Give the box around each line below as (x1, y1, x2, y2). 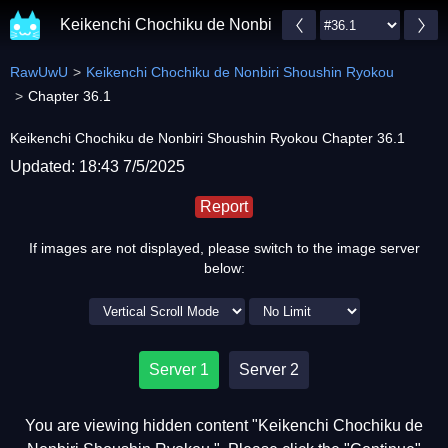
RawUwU (10, 64, 68, 80)
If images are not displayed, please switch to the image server (28, 240, 420, 256)
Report (200, 198, 248, 215)
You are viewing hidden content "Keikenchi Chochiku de (25, 417, 423, 434)
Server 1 (149, 361, 209, 378)
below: (203, 260, 245, 276)
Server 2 (239, 361, 299, 378)
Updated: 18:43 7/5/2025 (10, 158, 185, 175)
